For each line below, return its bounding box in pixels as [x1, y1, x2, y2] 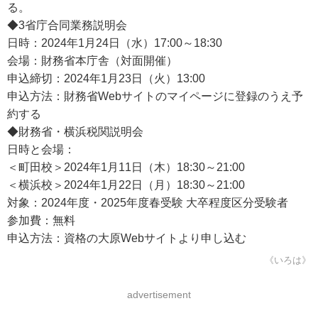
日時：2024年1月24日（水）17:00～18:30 [7, 37, 222, 49]
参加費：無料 [7, 214, 75, 226]
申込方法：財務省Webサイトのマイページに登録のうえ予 [7, 90, 303, 102]
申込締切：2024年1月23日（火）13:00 [7, 72, 205, 84]
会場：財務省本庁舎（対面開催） [7, 55, 177, 67]
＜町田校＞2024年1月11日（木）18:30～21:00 [7, 161, 245, 173]
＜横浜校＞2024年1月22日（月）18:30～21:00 [7, 179, 245, 191]
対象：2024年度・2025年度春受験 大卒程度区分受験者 [7, 197, 288, 209]
